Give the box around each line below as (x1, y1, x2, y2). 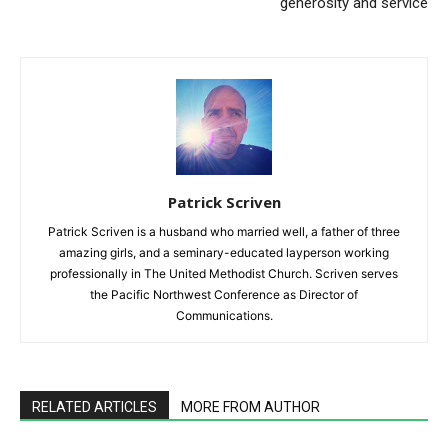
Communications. (175, 308, 273, 324)
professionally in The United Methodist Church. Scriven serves (50, 266, 398, 282)
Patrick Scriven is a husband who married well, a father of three (48, 224, 400, 240)
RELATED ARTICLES (32, 399, 157, 416)
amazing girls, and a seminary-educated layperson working (59, 245, 389, 261)
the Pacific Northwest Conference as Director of (90, 287, 358, 303)
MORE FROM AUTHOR (181, 399, 320, 416)
